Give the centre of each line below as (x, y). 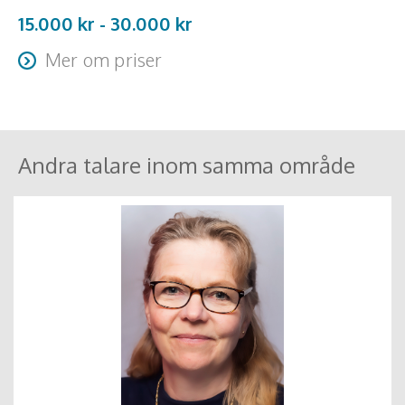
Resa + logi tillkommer (89, 92)
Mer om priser (104, 60)
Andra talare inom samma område (187, 165)
